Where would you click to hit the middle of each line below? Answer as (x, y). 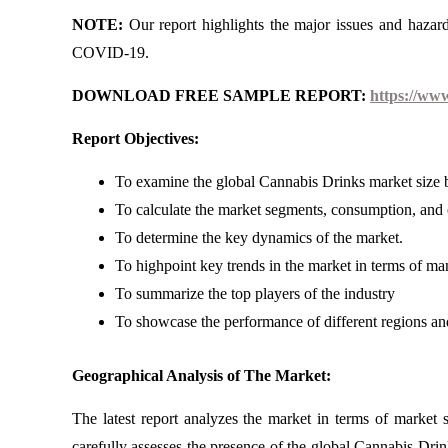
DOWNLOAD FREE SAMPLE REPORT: (221, 95)
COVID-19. (110, 52)
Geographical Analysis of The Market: (201, 375)
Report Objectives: (135, 138)
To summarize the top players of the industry (254, 293)
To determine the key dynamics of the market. (258, 237)
